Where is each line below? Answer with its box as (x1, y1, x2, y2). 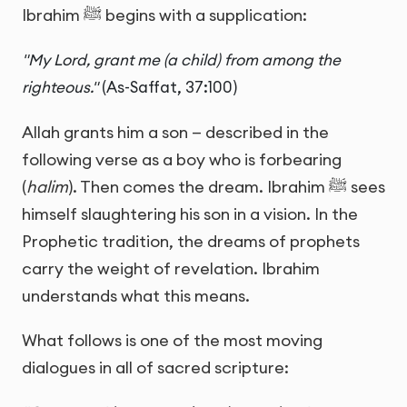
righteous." (22, 77, 98, 98)
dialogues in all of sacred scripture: (22, 356, 289, 378)
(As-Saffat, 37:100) (98, 77, 237, 98)
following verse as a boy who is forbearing (22, 148, 342, 170)
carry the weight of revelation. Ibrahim (22, 257, 320, 279)
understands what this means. (22, 284, 250, 306)
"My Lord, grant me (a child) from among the (22, 50, 341, 71)
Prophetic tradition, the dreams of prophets (22, 230, 360, 252)
